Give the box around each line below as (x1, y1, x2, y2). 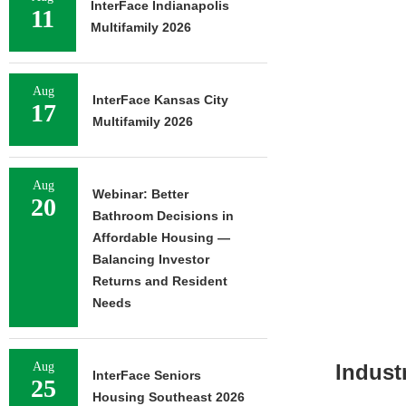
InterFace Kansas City (92, 92, 228, 107)
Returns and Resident (92, 274, 227, 288)
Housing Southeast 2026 (92, 390, 245, 404)
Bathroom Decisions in (92, 208, 234, 223)
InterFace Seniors (92, 368, 201, 382)
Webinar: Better (92, 187, 188, 201)
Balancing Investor (92, 252, 209, 266)
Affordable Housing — (92, 230, 230, 245)
